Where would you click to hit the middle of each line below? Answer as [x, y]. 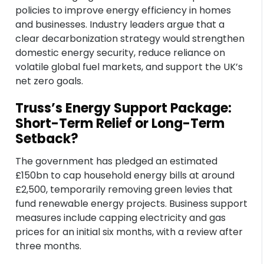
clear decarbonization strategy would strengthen [130, 39]
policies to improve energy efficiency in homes [123, 10]
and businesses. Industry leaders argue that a [120, 24]
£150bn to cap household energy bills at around [125, 175]
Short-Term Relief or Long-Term [120, 123]
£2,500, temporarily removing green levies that [124, 189]
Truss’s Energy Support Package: [124, 108]
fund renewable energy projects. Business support [132, 204]
